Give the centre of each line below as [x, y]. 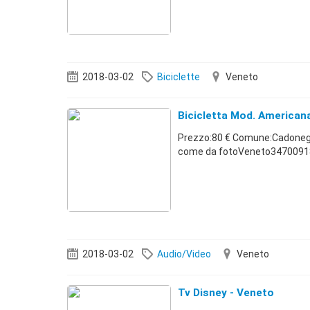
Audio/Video [184, 254]
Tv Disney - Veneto [226, 293]
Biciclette [179, 77]
